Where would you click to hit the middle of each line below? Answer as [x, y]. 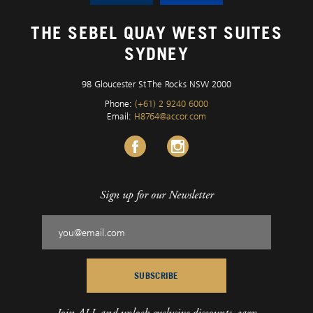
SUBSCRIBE [156, 275]
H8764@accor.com [170, 116]
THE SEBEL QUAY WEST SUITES [156, 33]
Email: [121, 116]
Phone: [120, 103]
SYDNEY [156, 54]
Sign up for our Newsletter [156, 195]
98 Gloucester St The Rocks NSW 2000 [156, 84]
